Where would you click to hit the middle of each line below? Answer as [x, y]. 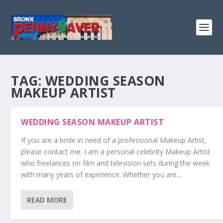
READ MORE [47, 200]
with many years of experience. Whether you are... [101, 174]
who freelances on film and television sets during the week [115, 163]
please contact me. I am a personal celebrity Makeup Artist [116, 152]
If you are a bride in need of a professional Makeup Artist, [114, 140]
